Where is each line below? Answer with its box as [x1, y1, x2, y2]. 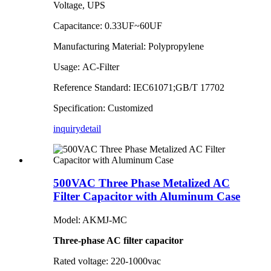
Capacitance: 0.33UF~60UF [53, 20, 162, 31]
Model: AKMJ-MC [53, 214, 127, 225]
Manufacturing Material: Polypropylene [53, 41, 204, 51]
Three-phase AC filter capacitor [53, 235, 183, 246]
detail [80, 123, 101, 134]
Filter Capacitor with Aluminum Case [53, 190, 240, 203]
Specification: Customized [53, 102, 153, 113]
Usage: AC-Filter [53, 61, 119, 72]
